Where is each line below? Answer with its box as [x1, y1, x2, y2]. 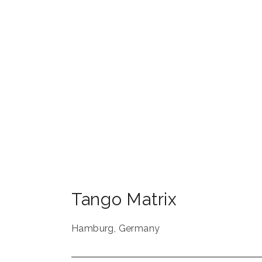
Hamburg [71, 223, 114, 234]
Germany [118, 223, 160, 234]
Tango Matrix [71, 189, 177, 209]
